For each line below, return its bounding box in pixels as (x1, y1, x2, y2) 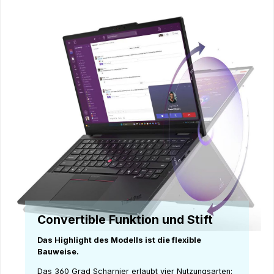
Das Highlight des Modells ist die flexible (37, 235, 201, 245)
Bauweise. (37, 247, 81, 257)
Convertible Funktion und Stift (37, 212, 213, 227)
